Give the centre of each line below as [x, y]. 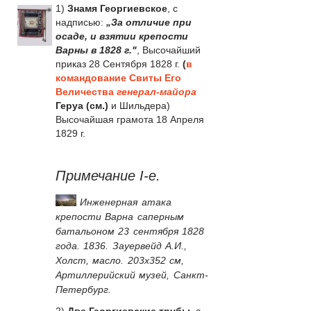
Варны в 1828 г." [96, 50]
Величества [86, 91]
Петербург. [83, 290]
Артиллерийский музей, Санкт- [132, 275]
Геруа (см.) [82, 105]
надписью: [81, 22]
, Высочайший [169, 50]
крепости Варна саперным [120, 217]
